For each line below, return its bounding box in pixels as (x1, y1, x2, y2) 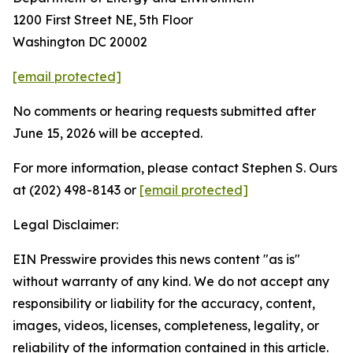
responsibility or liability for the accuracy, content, (13, 295, 315, 311)
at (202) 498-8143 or (13, 182, 139, 198)
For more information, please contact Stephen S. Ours (13, 160, 337, 176)
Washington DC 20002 (13, 34, 147, 50)
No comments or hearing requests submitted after (13, 103, 316, 119)
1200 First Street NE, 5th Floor (13, 12, 193, 28)
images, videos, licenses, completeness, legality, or (13, 318, 319, 333)
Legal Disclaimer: (13, 217, 118, 232)
